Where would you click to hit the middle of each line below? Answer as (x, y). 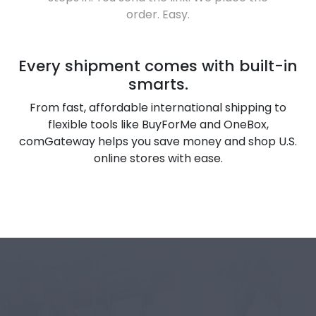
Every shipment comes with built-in (158, 66)
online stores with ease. (158, 158)
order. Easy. (158, 14)
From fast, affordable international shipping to (158, 107)
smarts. (158, 84)
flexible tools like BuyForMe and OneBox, (158, 124)
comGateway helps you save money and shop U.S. (158, 141)
